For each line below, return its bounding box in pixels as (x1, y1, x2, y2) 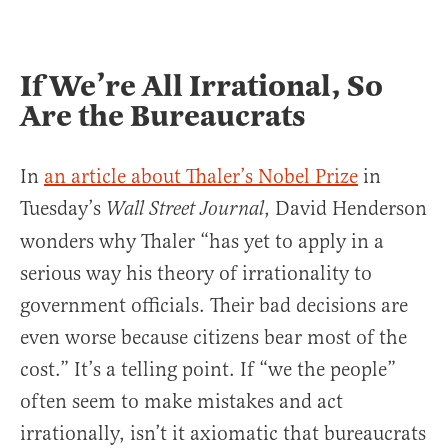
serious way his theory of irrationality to (20, 261, 372, 287)
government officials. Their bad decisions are (20, 293, 408, 319)
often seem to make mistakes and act (20, 389, 343, 415)
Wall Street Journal (106, 197, 264, 223)
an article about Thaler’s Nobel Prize (44, 164, 358, 190)
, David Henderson (264, 196, 427, 222)
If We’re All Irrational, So (20, 67, 383, 106)
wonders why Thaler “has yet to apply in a (20, 229, 384, 255)
